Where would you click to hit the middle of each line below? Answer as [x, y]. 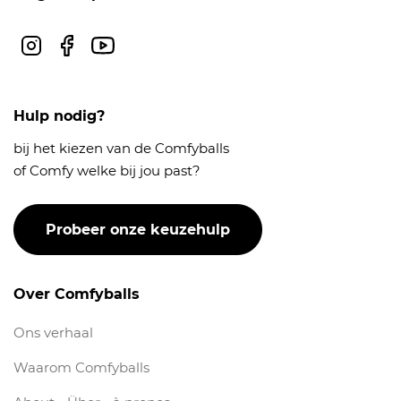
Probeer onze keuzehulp [138, 230]
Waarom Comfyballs [81, 368]
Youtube [122, 48]
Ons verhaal [53, 333]
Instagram [57, 48]
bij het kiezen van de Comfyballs [121, 149]
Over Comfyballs [77, 294]
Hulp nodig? [59, 116]
